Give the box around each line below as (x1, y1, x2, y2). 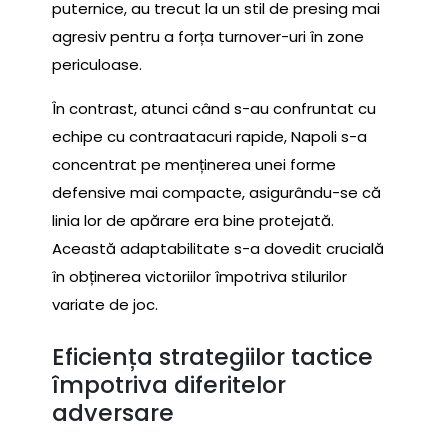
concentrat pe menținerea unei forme (52, 154, 336, 176)
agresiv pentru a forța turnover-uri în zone (52, 26, 364, 48)
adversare (52, 395, 174, 429)
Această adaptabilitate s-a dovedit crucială (52, 238, 384, 260)
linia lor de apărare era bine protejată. (52, 210, 334, 232)
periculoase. (52, 54, 142, 76)
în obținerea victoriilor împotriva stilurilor (52, 266, 347, 288)
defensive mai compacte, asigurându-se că (52, 182, 381, 204)
